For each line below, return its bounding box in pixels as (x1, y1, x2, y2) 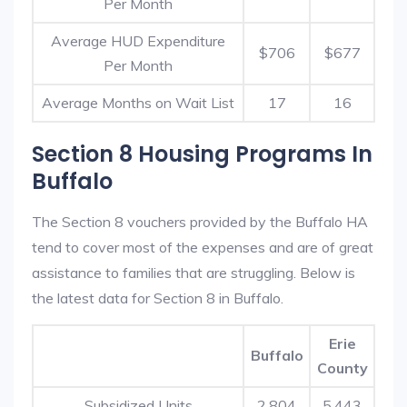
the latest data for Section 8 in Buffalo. (32, 289, 283, 307)
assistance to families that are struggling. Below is (32, 263, 355, 282)
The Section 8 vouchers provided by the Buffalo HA (32, 213, 368, 231)
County (316, 359, 368, 377)
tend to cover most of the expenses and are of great (32, 238, 373, 256)
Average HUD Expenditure (51, 32, 225, 50)
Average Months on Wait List (42, 94, 234, 112)
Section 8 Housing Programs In (32, 139, 372, 169)
